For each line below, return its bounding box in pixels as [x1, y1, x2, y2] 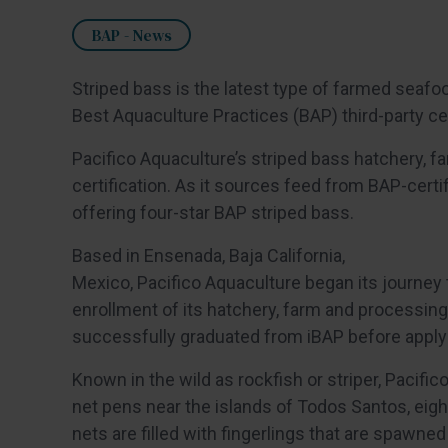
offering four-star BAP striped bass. [72, 202, 354, 223]
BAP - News [91, 24, 172, 46]
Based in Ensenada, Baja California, [72, 245, 345, 266]
